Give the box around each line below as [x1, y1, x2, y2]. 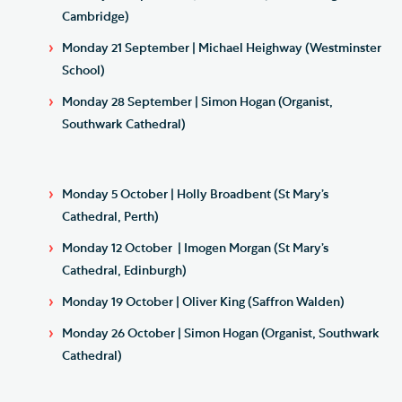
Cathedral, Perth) [62, 210, 159, 223]
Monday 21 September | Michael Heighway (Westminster [62, 41, 381, 55]
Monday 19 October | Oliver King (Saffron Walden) [62, 295, 345, 309]
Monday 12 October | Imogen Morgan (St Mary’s [62, 241, 328, 255]
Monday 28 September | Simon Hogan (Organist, [62, 95, 333, 109]
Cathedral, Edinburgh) [62, 264, 187, 277]
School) [62, 64, 105, 77]
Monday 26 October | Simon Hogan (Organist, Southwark [62, 327, 380, 340]
